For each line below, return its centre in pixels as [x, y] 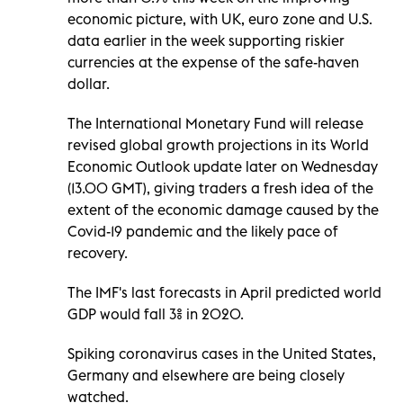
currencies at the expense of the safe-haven [213, 62]
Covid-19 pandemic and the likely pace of [203, 231]
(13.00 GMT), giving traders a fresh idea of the [220, 188]
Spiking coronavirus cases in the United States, [222, 353]
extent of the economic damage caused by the [223, 209]
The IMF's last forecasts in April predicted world [224, 292]
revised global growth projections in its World [218, 144]
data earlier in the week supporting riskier [206, 40]
